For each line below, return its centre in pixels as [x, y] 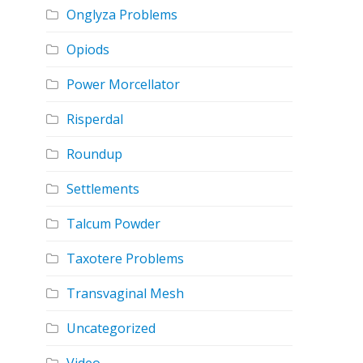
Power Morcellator [123, 84]
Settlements [102, 189]
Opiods [88, 49]
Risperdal [94, 119]
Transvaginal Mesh [125, 293]
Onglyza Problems [122, 15]
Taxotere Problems [125, 258]
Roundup [94, 154]
